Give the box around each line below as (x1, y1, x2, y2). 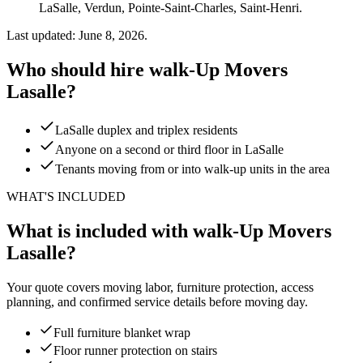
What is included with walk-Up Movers (6, 220, 331, 242)
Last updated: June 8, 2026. (6, 28, 147, 42)
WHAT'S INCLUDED (6, 190, 126, 204)
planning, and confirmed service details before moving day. (6, 295, 308, 310)
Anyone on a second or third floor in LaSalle (55, 143, 284, 157)
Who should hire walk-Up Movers (6, 58, 288, 80)
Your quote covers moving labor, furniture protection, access (6, 280, 314, 295)
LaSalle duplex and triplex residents (55, 123, 237, 138)
